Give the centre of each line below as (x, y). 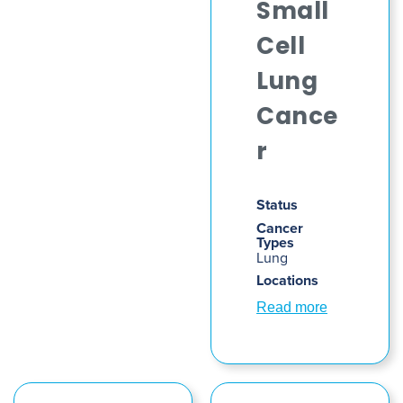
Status (277, 205)
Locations (287, 280)
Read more (292, 307)
